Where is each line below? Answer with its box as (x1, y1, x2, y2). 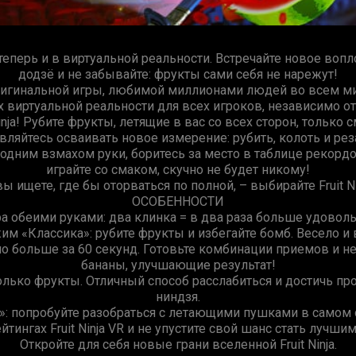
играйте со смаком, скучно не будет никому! (46, 161, 310, 177)
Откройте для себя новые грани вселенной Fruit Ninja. (19, 336, 337, 352)
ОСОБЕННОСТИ (132, 193, 224, 209)
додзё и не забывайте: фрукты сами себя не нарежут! (18, 66, 338, 82)
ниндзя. (156, 288, 200, 304)
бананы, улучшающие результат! (80, 257, 276, 273)
